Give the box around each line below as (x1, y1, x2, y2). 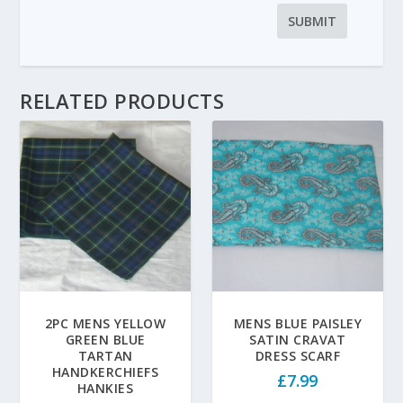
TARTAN (77, 346, 133, 364)
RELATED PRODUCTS (20, 87, 225, 115)
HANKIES (76, 379, 134, 397)
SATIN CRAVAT (249, 330, 346, 348)
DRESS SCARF (255, 346, 341, 364)
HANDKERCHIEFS (51, 363, 159, 381)
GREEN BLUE (65, 330, 146, 348)
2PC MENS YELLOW (44, 314, 166, 332)
